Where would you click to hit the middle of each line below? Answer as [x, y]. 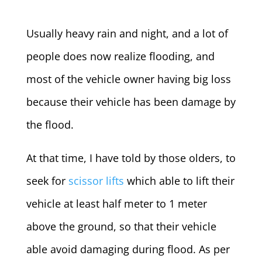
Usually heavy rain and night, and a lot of [127, 33]
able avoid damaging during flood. [112, 249]
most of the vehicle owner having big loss [128, 79]
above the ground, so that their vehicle [121, 226]
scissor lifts [96, 181]
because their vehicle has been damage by [131, 102]
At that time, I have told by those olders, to [131, 158]
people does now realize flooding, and [120, 56]
